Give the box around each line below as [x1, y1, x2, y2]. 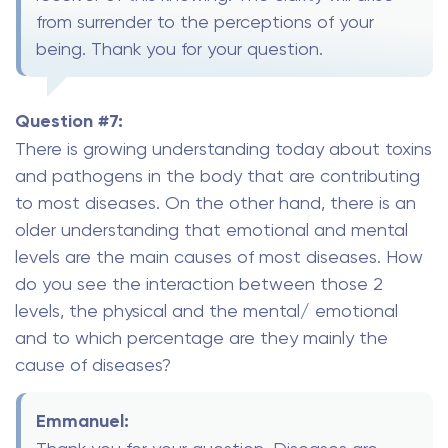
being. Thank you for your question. [36, 38, 323, 60]
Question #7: [15, 110, 123, 133]
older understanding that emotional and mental [15, 219, 408, 241]
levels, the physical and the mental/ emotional [15, 300, 398, 322]
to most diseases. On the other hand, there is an [15, 192, 416, 214]
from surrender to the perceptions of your [36, 11, 374, 33]
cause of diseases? [15, 354, 171, 376]
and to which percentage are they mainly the [15, 327, 388, 349]
